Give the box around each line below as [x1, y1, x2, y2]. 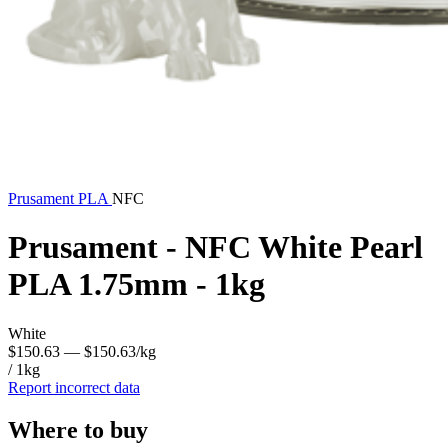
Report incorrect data [8, 378, 140, 396]
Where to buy [8, 416, 148, 443]
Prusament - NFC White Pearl [8, 229, 423, 266]
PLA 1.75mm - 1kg [8, 266, 265, 303]
